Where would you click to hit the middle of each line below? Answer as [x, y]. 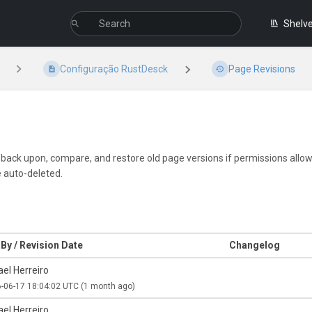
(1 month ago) [108, 286]
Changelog [254, 245]
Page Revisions [262, 69]
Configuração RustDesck [114, 69]
